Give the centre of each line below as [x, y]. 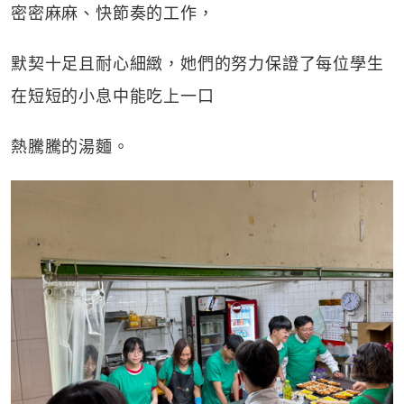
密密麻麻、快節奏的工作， [113, 13]
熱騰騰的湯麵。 [70, 147]
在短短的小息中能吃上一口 [113, 96]
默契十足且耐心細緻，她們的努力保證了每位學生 [197, 64]
